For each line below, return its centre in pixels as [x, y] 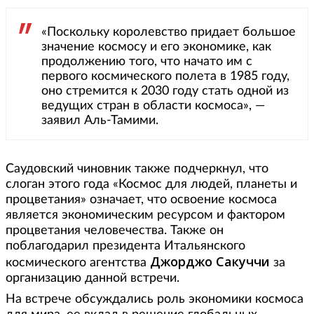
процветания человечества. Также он [115, 230]
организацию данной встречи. [93, 278]
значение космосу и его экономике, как [156, 47]
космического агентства [78, 262]
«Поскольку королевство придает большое [169, 32]
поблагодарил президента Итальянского [125, 246]
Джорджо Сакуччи [210, 261]
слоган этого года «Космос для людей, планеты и [151, 184]
